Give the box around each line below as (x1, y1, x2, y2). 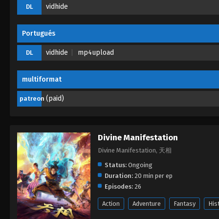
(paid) (46, 94, 64, 103)
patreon (20, 94, 44, 102)
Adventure (132, 199, 161, 207)
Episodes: (105, 182, 133, 190)
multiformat (22, 75, 62, 84)
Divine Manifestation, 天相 (98, 146, 172, 154)
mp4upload (78, 48, 114, 57)
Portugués (22, 29, 55, 38)
